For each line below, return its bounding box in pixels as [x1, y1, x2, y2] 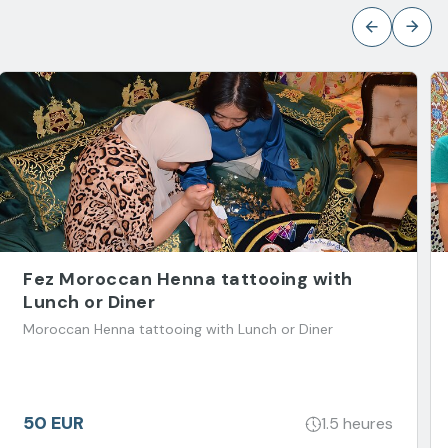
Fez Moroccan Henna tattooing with [23, 267, 353, 291]
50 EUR [23, 411, 84, 435]
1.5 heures [321, 412, 393, 434]
